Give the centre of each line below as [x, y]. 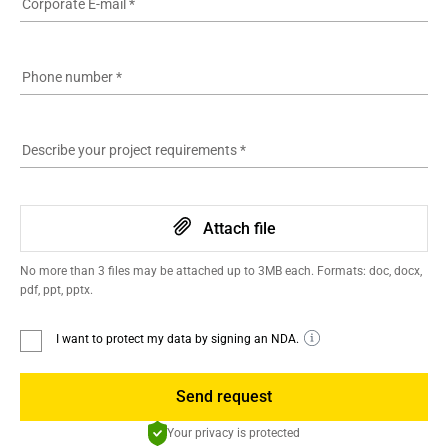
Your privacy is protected [234, 433]
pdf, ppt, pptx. [56, 290]
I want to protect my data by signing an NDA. [177, 339]
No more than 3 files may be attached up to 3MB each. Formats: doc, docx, [221, 271]
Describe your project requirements [129, 150]
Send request [224, 396]
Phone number [67, 77]
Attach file [239, 228]
